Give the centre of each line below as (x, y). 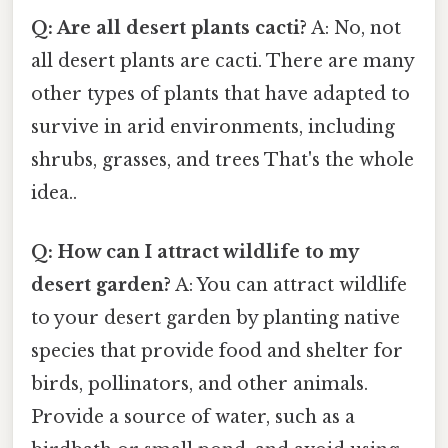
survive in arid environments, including (213, 126)
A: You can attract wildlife (289, 284)
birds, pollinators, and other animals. (199, 383)
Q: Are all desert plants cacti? (169, 27)
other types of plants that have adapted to (220, 93)
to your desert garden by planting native (215, 317)
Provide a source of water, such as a (193, 416)
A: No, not (354, 27)
